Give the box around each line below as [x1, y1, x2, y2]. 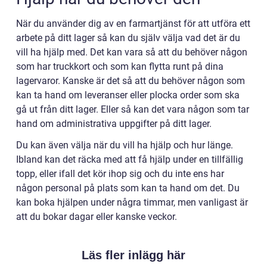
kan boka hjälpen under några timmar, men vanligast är [16, 196, 248, 208]
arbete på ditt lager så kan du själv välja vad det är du [16, 32, 240, 44]
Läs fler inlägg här [82, 248, 185, 262]
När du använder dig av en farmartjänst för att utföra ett [16, 17, 250, 29]
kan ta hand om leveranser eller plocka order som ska [16, 89, 240, 101]
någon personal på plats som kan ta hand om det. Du [16, 182, 240, 194]
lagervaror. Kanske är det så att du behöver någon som [16, 74, 245, 86]
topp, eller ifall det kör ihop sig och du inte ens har [16, 167, 224, 179]
